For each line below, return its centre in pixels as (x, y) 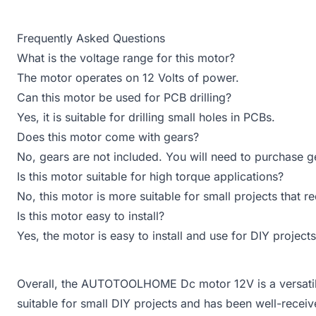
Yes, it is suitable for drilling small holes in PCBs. (146, 117)
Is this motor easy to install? (91, 215)
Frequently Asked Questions (91, 38)
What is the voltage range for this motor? (126, 57)
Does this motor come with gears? (108, 136)
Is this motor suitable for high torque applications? (150, 176)
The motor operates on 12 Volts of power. (128, 77)
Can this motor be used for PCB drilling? (124, 97)
